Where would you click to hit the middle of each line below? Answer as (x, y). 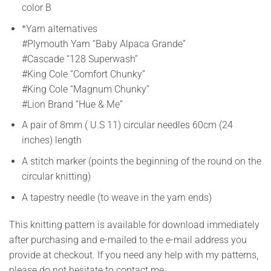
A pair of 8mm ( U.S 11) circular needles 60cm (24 (127, 125)
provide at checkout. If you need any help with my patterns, (134, 255)
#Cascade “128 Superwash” (80, 59)
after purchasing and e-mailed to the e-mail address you (128, 240)
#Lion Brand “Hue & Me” (72, 104)
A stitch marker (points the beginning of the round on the (141, 161)
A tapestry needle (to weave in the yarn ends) (116, 197)
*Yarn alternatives (59, 28)
